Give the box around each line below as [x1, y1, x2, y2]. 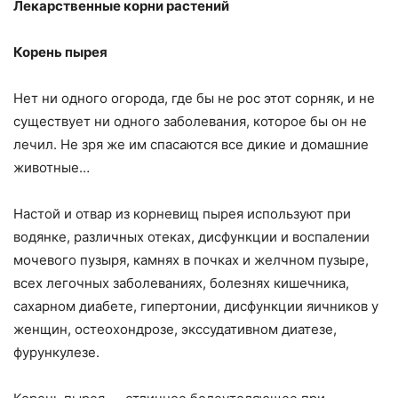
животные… [13, 158, 90, 176]
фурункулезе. [13, 343, 99, 361]
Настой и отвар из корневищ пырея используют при [13, 204, 351, 222]
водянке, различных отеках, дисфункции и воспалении [13, 227, 370, 245]
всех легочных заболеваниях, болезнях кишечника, [13, 274, 349, 291]
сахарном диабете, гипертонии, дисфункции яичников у [13, 297, 378, 314]
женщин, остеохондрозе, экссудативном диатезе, [13, 320, 337, 338]
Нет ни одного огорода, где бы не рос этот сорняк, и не [13, 89, 375, 107]
